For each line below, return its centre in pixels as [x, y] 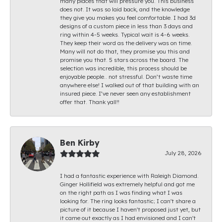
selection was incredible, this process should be [123, 68]
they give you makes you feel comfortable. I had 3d [128, 17]
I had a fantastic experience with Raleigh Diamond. [129, 175]
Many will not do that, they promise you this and [125, 51]
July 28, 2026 [183, 153]
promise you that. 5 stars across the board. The [124, 59]
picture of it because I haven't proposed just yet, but [130, 209]
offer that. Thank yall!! [90, 102]
